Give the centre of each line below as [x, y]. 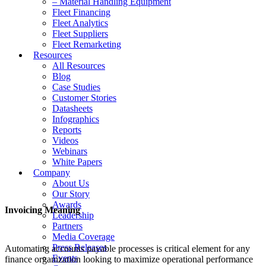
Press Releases [80, 247]
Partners [67, 226]
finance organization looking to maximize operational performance [129, 259]
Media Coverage [83, 237]
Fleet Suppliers [80, 34]
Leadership [73, 215]
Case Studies [76, 87]
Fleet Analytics [80, 23]
